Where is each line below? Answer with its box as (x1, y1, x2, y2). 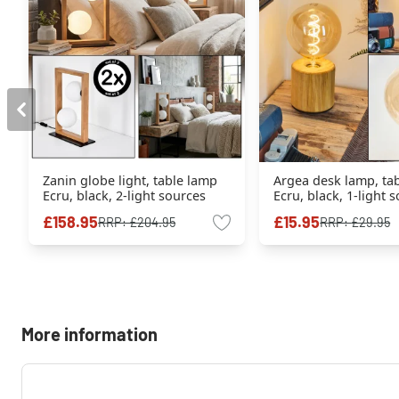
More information (21, 323, 158, 346)
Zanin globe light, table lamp (43, 172, 217, 190)
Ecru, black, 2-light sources (43, 187, 206, 205)
